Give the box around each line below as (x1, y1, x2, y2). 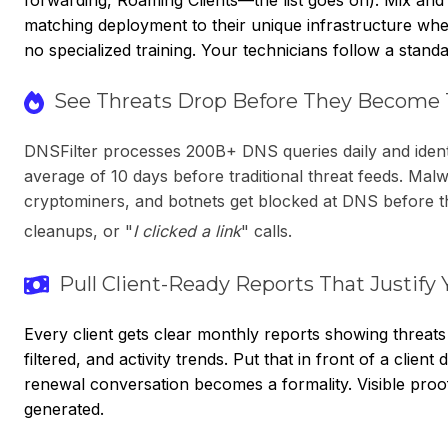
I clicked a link (133, 220, 241, 241)
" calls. (241, 220, 292, 241)
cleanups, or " (24, 220, 133, 241)
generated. (24, 398, 104, 419)
